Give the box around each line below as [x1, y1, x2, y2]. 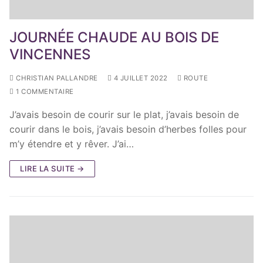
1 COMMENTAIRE [14, 87, 74, 96]
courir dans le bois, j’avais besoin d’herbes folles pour [9, 123, 247, 135]
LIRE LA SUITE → [20, 163, 85, 173]
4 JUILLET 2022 [113, 73, 168, 82]
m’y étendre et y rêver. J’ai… [9, 137, 134, 150]
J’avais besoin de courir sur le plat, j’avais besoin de [9, 108, 239, 120]
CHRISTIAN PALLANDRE [14, 73, 98, 82]
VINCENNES [9, 45, 90, 63]
